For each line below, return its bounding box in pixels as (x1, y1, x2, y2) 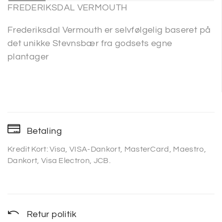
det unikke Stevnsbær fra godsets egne (7, 38, 172, 48)
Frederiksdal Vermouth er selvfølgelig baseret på (7, 25, 211, 35)
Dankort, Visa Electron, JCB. (7, 156, 111, 165)
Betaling (27, 126, 62, 136)
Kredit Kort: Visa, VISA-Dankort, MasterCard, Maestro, (7, 145, 206, 153)
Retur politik (27, 209, 77, 219)
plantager (7, 52, 49, 61)
